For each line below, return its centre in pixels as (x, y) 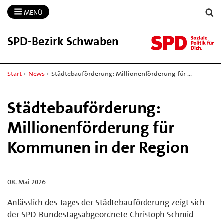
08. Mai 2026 (27, 181)
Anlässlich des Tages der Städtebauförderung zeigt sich (106, 202)
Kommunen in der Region (98, 147)
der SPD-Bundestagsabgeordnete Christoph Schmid (100, 214)
